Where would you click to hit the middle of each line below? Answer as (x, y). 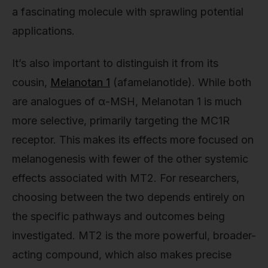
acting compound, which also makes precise (122, 254)
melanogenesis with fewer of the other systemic (130, 159)
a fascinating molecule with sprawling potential (128, 12)
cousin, (31, 82)
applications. (43, 31)
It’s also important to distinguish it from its (115, 63)
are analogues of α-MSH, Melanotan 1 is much (127, 101)
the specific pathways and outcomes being (118, 216)
